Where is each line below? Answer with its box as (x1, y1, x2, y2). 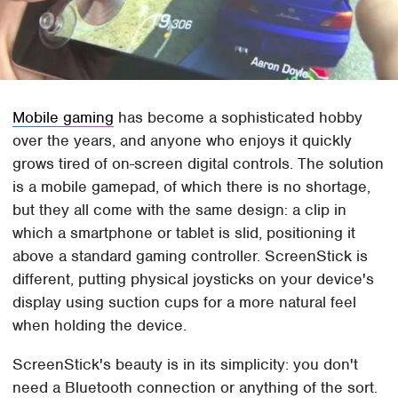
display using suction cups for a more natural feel (12, 291, 357, 312)
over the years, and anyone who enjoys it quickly (12, 130, 353, 150)
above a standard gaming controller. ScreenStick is (12, 245, 369, 266)
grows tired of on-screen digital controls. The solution (12, 153, 385, 173)
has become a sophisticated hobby (114, 107, 363, 127)
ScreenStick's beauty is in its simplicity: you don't (12, 354, 359, 374)
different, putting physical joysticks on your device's (12, 268, 375, 289)
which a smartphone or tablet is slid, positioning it (12, 222, 356, 243)
